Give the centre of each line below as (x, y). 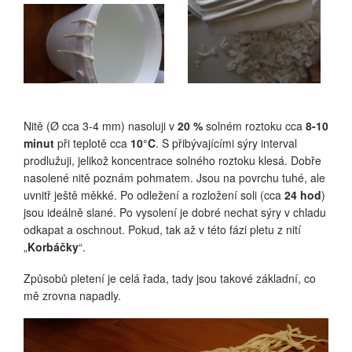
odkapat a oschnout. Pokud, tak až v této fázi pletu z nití (162, 229)
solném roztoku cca (254, 125)
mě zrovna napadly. (72, 295)
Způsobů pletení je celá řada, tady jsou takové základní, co (170, 278)
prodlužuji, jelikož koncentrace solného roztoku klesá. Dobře (172, 160)
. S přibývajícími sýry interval (226, 143)
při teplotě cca (92, 143)
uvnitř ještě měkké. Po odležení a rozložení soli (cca (154, 194)
